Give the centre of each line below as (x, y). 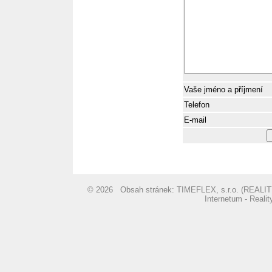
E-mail (195, 120)
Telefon (197, 105)
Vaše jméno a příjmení (225, 90)
